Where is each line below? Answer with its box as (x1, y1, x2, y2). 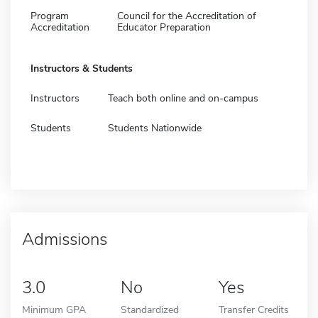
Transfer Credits (219, 302, 290, 317)
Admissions (22, 227, 107, 251)
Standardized (120, 302, 179, 317)
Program (31, 9, 69, 23)
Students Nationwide (108, 121, 202, 135)
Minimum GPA (22, 302, 86, 317)
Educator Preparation (117, 20, 211, 34)
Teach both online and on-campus (108, 91, 258, 105)
